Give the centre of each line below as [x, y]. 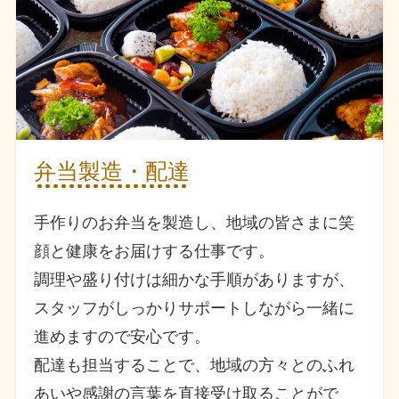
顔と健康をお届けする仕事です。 [155, 252]
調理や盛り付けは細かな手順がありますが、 [195, 280]
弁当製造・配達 [112, 171]
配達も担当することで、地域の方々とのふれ [195, 366]
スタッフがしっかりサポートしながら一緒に [195, 309]
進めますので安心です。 [122, 337]
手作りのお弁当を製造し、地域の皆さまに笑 [195, 223]
